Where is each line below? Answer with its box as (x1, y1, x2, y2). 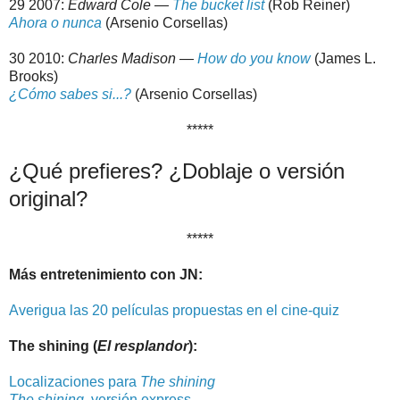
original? (9, 187, 87, 212)
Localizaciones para (9, 374, 140, 390)
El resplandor (97, 338, 188, 354)
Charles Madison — (68, 51, 197, 67)
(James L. (311, 51, 376, 67)
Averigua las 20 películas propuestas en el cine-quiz (9, 303, 339, 319)
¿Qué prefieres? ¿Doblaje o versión (9, 159, 345, 184)
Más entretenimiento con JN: (9, 267, 203, 283)
